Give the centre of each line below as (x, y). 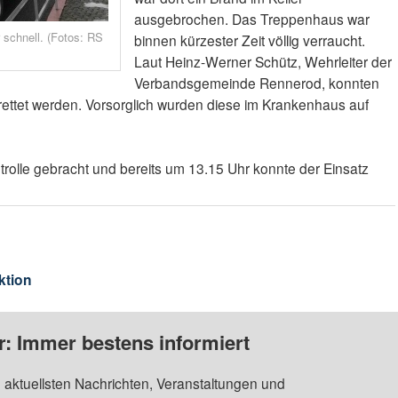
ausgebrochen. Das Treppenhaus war (251, 19)
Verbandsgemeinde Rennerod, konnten (256, 83)
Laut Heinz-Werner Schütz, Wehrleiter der (263, 62)
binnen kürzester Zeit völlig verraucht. (249, 40)
